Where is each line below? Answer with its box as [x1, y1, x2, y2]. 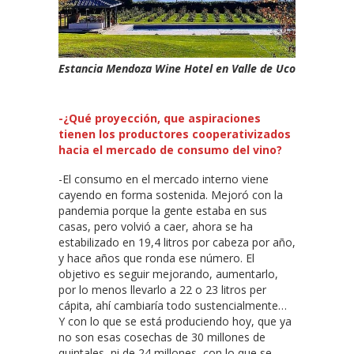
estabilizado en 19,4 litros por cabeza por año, [58, 235, 296, 250]
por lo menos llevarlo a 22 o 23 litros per [58, 282, 266, 298]
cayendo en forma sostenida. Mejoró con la [58, 187, 283, 203]
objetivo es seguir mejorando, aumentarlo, [58, 266, 278, 282]
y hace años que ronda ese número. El [58, 250, 254, 266]
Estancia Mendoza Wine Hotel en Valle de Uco [58, 61, 296, 77]
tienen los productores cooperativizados [58, 126, 291, 142]
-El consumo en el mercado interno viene [58, 171, 269, 187]
